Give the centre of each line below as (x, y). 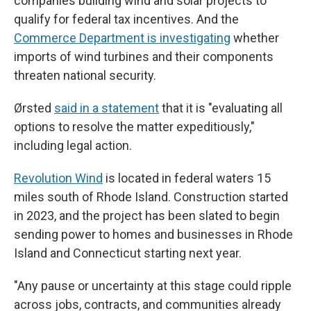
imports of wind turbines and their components (144, 57)
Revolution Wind (58, 178)
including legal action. (73, 145)
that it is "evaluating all (221, 108)
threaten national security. (85, 75)
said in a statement (107, 108)
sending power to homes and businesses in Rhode (153, 234)
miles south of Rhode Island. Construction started (151, 197)
